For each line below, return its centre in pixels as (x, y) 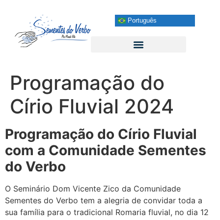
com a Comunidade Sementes (106, 150)
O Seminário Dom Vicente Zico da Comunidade (93, 189)
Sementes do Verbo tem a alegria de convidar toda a (104, 200)
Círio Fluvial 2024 (92, 106)
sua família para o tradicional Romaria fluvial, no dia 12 (107, 212)
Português (141, 20)
